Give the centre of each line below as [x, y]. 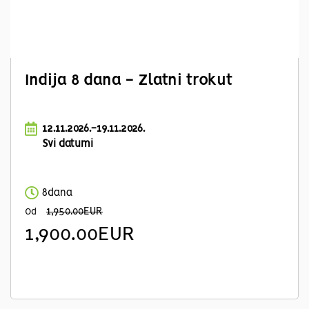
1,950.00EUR [74, 212]
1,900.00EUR [80, 235]
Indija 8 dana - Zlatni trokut [129, 81]
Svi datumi [68, 144]
